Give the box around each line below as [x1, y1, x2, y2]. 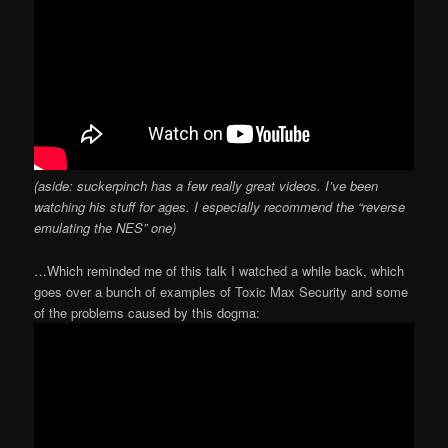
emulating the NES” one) [34, 218, 177, 238]
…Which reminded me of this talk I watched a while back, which [34, 260, 405, 280]
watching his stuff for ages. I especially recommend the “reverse [34, 197, 406, 217]
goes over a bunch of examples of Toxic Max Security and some [34, 281, 409, 301]
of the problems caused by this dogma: [34, 302, 261, 322]
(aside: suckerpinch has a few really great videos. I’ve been [34, 176, 379, 196]
